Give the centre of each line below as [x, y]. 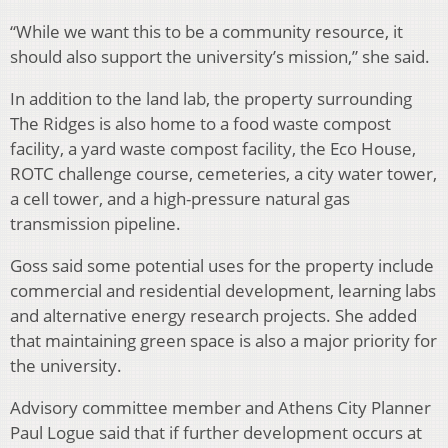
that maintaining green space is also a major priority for [223, 341]
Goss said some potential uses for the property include [222, 266]
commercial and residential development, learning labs [223, 291]
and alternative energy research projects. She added [213, 316]
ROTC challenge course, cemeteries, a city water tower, [223, 174]
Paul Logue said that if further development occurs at [216, 433]
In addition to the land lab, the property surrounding [211, 99]
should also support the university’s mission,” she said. [220, 57]
